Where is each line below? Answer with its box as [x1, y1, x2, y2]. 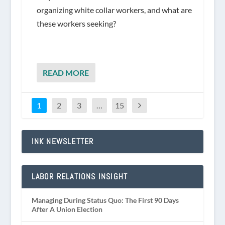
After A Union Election [31, 205, 102, 214]
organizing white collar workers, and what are [36, 5, 192, 15]
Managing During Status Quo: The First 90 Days [31, 196, 179, 205]
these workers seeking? [36, 18, 116, 28]
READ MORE [42, 68, 89, 78]
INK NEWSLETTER [31, 136, 94, 147]
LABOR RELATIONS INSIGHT [31, 171, 128, 182]
